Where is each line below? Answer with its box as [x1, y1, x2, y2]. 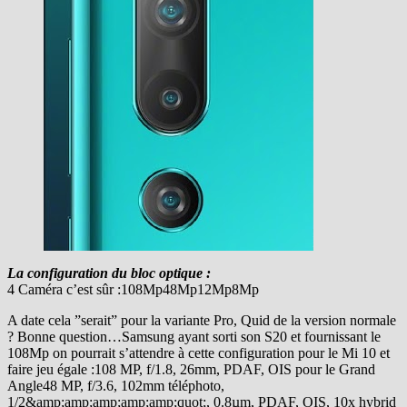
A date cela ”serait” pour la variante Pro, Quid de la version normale [7, 313, 396, 329]
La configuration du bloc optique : [7, 265, 211, 282]
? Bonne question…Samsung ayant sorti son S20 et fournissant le [7, 329, 381, 345]
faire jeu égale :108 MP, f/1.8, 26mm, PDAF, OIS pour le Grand [7, 362, 375, 378]
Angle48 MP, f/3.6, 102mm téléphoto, [7, 378, 224, 394]
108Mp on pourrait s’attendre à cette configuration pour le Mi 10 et [7, 345, 390, 362]
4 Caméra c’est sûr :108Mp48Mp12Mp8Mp [7, 282, 259, 298]
